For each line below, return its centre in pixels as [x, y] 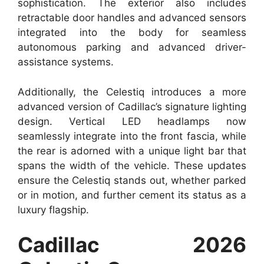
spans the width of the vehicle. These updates [132, 165]
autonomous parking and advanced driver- [132, 47]
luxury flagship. [53, 209]
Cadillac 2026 [132, 245]
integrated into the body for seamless [132, 33]
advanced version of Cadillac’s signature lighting [132, 106]
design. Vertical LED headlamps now [132, 121]
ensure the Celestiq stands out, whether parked [132, 180]
